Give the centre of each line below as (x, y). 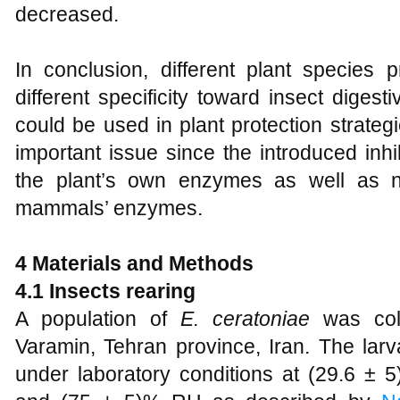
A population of (98, 319)
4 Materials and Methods (134, 263)
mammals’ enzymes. (109, 208)
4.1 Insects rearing (105, 291)
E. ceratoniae (245, 319)
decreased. (67, 14)
